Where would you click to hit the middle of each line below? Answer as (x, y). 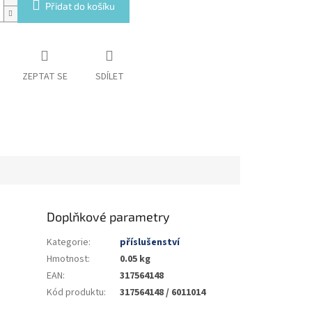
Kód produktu (76, 292)
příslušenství (150, 242)
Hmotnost (68, 259)
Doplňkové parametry (109, 216)
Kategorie (68, 242)
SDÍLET (109, 77)
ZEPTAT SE (45, 77)
